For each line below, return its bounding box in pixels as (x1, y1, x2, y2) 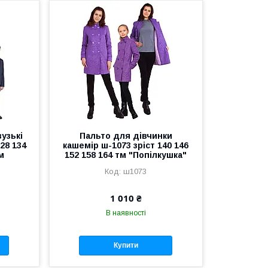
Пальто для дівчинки (79, 131, 172, 141)
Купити (113, 241, 138, 250)
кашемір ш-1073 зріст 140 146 (63, 141, 189, 150)
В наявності (105, 209, 146, 217)
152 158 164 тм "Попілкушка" (65, 150, 187, 160)
